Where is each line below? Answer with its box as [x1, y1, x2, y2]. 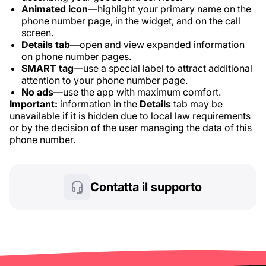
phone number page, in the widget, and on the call [21, 15, 240, 27]
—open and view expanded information [70, 39, 245, 50]
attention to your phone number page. [21, 74, 188, 86]
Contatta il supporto [90, 180, 202, 194]
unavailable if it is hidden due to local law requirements [9, 110, 251, 122]
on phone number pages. [21, 50, 131, 62]
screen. [21, 27, 53, 39]
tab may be [171, 98, 223, 110]
